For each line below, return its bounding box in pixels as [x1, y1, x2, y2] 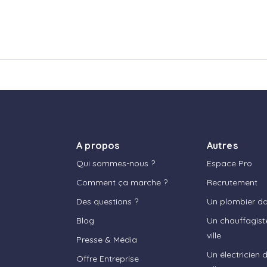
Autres [206, 139, 238, 152]
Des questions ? [76, 196, 138, 207]
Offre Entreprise [76, 253, 139, 265]
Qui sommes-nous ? [76, 158, 155, 169]
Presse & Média [76, 234, 137, 246]
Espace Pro [206, 158, 252, 169]
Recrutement [206, 177, 257, 188]
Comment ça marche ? [76, 177, 167, 188]
